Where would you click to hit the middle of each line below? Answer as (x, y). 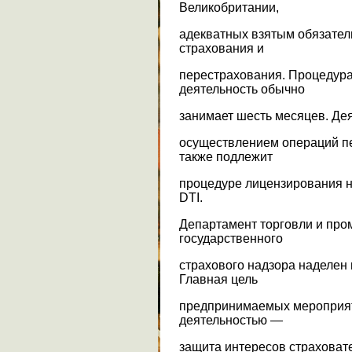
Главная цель (218, 279)
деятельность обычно (242, 89)
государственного (231, 238)
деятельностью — (231, 320)
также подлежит (226, 156)
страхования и (222, 48)
